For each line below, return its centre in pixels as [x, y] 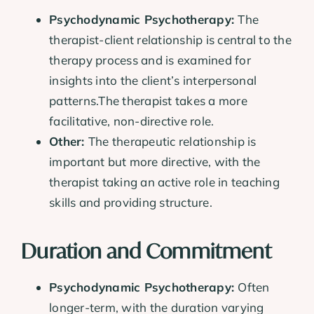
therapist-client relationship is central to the [170, 40]
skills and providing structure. [131, 203]
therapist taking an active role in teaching [164, 182]
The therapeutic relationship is [172, 142]
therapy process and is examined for [150, 60]
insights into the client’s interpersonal [153, 81]
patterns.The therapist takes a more [148, 101]
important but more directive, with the [155, 162]
